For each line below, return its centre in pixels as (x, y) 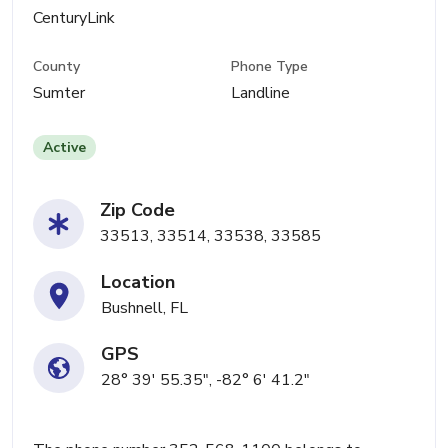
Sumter (59, 93)
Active (64, 148)
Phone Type (270, 67)
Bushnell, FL (144, 308)
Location (138, 282)
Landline (261, 93)
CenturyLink (74, 18)
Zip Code (137, 210)
